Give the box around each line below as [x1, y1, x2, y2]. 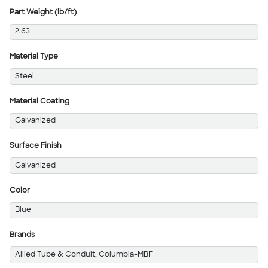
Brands [10, 232, 35, 239]
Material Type [10, 53, 58, 60]
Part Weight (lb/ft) [10, 8, 77, 16]
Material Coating [10, 98, 69, 105]
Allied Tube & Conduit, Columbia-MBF [14, 251, 153, 258]
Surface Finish [10, 142, 62, 150]
